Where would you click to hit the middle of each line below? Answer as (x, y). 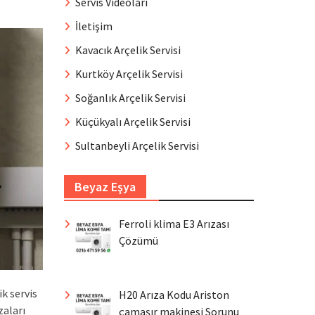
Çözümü (139, 240)
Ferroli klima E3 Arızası (174, 224)
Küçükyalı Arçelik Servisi (133, 122)
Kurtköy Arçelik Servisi (129, 74)
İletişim (94, 26)
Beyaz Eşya (105, 187)
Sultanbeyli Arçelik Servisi (137, 146)
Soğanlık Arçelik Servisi (130, 98)
